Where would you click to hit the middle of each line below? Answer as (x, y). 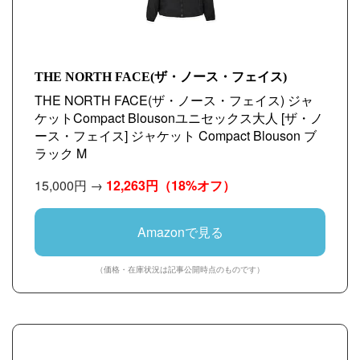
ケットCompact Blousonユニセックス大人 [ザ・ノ (179, 118)
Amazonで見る (180, 232)
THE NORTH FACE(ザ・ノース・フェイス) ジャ (174, 100)
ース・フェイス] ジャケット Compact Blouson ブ (176, 135)
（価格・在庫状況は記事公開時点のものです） (180, 269)
